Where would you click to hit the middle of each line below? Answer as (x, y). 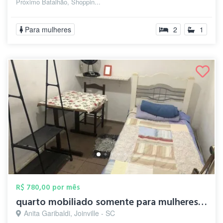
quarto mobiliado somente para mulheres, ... (203, 202)
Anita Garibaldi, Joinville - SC (69, 213)
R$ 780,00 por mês (48, 187)
